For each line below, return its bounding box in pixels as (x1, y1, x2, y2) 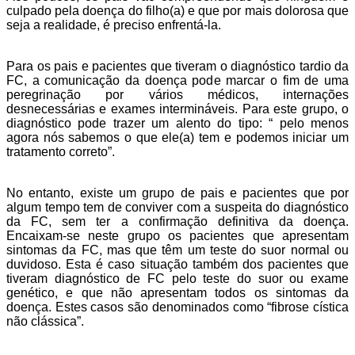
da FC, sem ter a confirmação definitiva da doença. (6, 214, 349, 228)
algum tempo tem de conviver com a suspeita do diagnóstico (6, 200, 349, 214)
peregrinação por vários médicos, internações (6, 87, 349, 101)
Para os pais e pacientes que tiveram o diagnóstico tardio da (6, 59, 349, 73)
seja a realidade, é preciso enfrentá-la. (6, 17, 221, 32)
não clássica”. (6, 314, 84, 328)
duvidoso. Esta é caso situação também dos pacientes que (6, 257, 349, 271)
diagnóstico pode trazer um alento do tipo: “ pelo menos (6, 116, 349, 130)
